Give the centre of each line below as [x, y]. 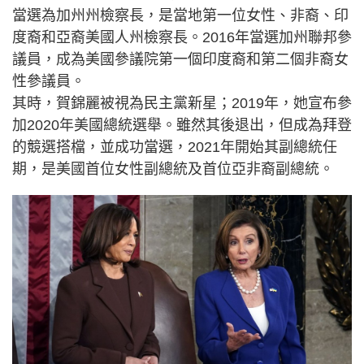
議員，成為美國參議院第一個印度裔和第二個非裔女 [180, 59]
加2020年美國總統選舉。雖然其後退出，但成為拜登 [182, 125]
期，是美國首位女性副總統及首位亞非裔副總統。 [173, 169]
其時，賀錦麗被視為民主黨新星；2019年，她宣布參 [182, 103]
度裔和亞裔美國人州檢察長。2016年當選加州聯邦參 [182, 37]
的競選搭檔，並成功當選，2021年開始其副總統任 [175, 147]
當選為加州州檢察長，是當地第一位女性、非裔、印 [180, 15]
